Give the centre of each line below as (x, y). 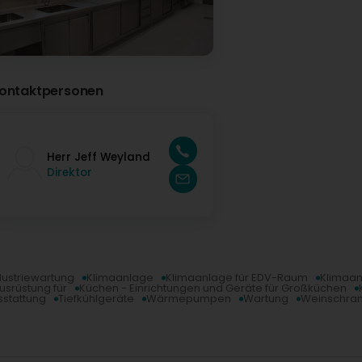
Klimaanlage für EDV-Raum (237, 278)
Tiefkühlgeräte (96, 299)
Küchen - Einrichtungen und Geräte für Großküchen (213, 288)
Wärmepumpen (189, 299)
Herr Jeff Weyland (99, 157)
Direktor (69, 172)
